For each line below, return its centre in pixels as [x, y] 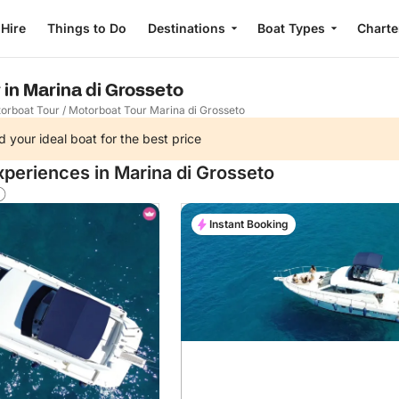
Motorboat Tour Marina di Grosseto [157, 110]
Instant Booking [248, 224]
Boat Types [291, 28]
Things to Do [87, 28]
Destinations [187, 28]
